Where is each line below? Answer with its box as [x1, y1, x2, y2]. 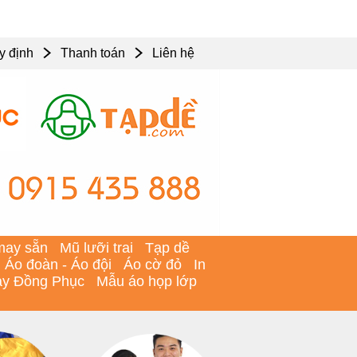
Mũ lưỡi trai [60, 240, 133, 256]
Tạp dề [145, 240, 190, 256]
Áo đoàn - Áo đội [5, 257, 112, 273]
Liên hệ [152, 46, 194, 60]
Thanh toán [61, 46, 125, 60]
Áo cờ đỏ [124, 257, 182, 273]
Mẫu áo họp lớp [96, 273, 197, 289]
